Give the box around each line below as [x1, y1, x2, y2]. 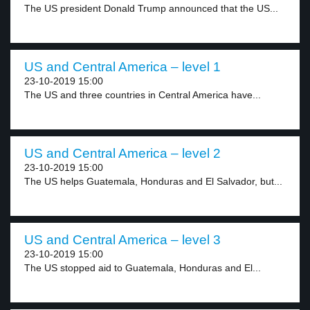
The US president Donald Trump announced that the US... [24, 3, 278, 14]
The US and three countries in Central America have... [24, 89, 261, 100]
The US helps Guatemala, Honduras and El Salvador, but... [24, 176, 282, 187]
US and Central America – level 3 [24, 232, 221, 247]
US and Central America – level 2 [24, 146, 221, 161]
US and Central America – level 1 [24, 60, 221, 74]
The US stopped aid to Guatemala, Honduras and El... [24, 262, 261, 273]
